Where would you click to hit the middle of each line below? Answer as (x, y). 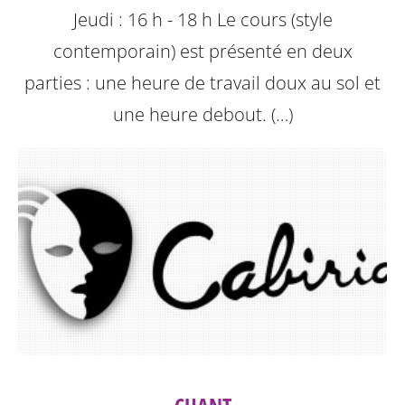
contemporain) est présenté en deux (202, 52)
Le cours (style (274, 20)
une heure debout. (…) (202, 115)
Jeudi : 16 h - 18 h (145, 20)
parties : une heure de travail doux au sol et (202, 83)
